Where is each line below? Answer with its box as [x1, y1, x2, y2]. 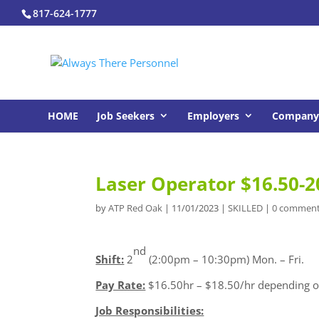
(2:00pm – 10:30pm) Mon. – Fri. [146, 252, 305, 266]
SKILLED [228, 202, 263, 214]
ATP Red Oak [108, 202, 163, 214]
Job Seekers [97, 109, 155, 122]
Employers [187, 109, 240, 122]
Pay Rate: [95, 278, 146, 292]
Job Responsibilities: [95, 303, 204, 318]
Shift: [95, 252, 125, 266]
